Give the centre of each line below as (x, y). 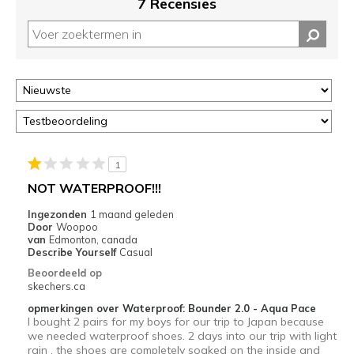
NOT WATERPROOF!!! (94, 188)
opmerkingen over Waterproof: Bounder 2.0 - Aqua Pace (171, 308)
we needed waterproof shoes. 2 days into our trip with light (182, 335)
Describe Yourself (73, 252)
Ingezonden (58, 214)
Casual (136, 252)
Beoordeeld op (64, 272)
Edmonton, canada (93, 239)
